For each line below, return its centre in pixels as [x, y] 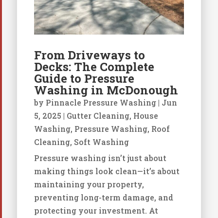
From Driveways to [89, 55]
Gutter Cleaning [98, 116]
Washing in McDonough [106, 90]
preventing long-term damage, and [103, 198]
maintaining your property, [89, 184]
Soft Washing [101, 142]
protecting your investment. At [96, 211]
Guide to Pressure [84, 79]
